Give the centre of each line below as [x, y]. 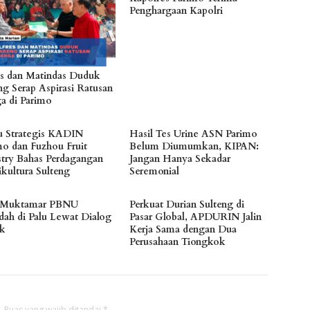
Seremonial [155, 172]
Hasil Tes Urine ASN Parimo [194, 134]
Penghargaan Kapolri [176, 11]
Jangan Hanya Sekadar [180, 159]
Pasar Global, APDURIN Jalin [196, 217]
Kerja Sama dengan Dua [183, 230]
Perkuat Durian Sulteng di [187, 205]
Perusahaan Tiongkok [178, 242]
